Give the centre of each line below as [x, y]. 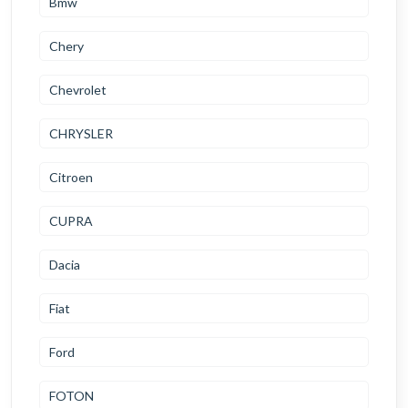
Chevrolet [78, 90]
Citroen [71, 178]
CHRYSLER [81, 134]
